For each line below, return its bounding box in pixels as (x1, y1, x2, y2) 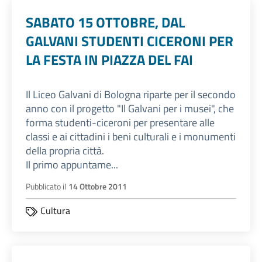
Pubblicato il (26, 180, 66, 194)
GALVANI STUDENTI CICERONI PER (26, 30, 233, 52)
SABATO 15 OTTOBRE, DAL (26, 12, 185, 33)
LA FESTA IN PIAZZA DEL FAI (26, 49, 193, 71)
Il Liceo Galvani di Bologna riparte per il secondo (26, 87, 236, 103)
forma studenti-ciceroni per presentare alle (26, 115, 215, 131)
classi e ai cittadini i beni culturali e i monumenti (26, 129, 236, 145)
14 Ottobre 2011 (68, 180, 127, 194)
